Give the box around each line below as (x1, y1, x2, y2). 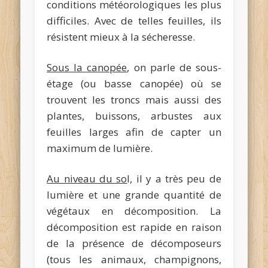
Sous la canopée (47, 60, 127, 75)
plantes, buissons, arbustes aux (47, 109, 221, 123)
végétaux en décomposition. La (47, 204, 221, 218)
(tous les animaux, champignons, (47, 252, 221, 267)
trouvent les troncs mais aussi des (47, 93, 221, 107)
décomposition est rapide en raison (47, 220, 221, 234)
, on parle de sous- (127, 60, 221, 75)
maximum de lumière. (47, 141, 153, 156)
